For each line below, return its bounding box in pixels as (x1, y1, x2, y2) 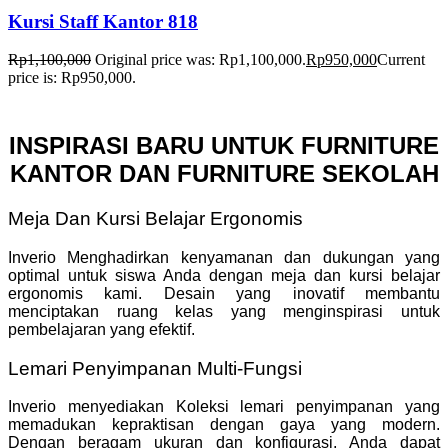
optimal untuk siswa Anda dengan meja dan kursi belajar (8, 266, 440, 284)
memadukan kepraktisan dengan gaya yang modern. (8, 416, 440, 434)
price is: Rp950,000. (8, 69, 136, 87)
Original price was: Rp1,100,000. (95, 51, 306, 69)
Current (377, 51, 425, 69)
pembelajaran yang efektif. (8, 320, 195, 338)
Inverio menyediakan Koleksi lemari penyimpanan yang (8, 398, 440, 416)
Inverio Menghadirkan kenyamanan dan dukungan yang (8, 248, 440, 266)
